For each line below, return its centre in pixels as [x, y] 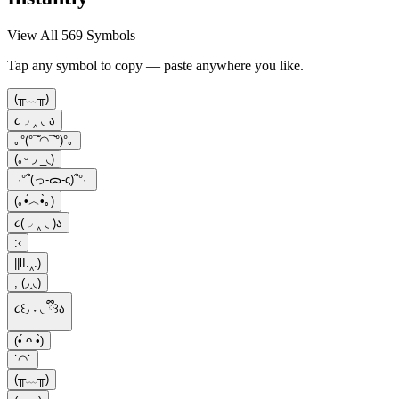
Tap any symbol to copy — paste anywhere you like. [155, 65]
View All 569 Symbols [71, 35]
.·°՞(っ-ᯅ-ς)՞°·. [52, 179]
